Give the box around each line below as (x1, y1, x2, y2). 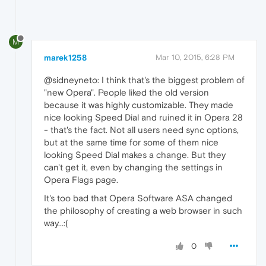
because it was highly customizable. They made (44, 100, 233, 110)
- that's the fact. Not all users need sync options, (44, 125, 239, 135)
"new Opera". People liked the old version (44, 87, 209, 98)
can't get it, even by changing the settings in (44, 162, 223, 173)
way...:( (44, 218, 68, 229)
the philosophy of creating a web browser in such (44, 205, 242, 216)
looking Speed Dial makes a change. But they (44, 150, 226, 160)
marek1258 (44, 53, 87, 63)
